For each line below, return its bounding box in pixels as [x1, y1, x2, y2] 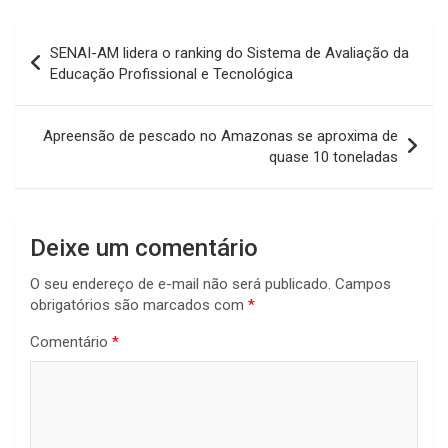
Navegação [14, 23, 141, 53]
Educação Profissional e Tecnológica [50, 65, 293, 84]
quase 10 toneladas [269, 148, 398, 167]
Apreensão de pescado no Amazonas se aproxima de [43, 127, 398, 146]
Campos [335, 275, 391, 294]
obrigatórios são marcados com [30, 296, 248, 315]
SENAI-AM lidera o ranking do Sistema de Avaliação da [50, 44, 409, 63]
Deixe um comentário [30, 234, 258, 263]
